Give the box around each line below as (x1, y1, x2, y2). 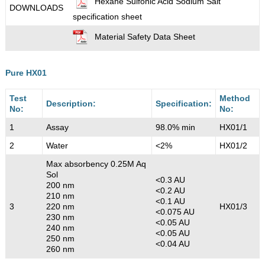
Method (219, 93, 250, 103)
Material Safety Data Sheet (94, 32, 195, 42)
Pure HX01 (5, 67, 47, 77)
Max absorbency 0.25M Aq (46, 159, 146, 169)
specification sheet (72, 11, 142, 21)
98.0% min (155, 122, 195, 132)
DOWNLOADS (9, 2, 63, 12)
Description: (46, 98, 96, 108)
